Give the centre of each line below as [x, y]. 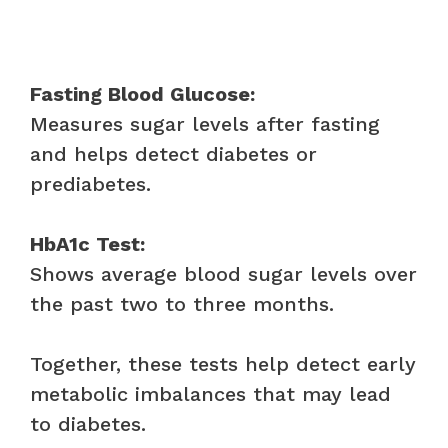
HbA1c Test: [87, 243]
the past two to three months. [182, 303]
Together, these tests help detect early [223, 363]
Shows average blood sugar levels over [223, 273]
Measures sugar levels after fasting [205, 123]
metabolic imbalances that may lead [210, 393]
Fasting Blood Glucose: [142, 93]
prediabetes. [90, 183]
